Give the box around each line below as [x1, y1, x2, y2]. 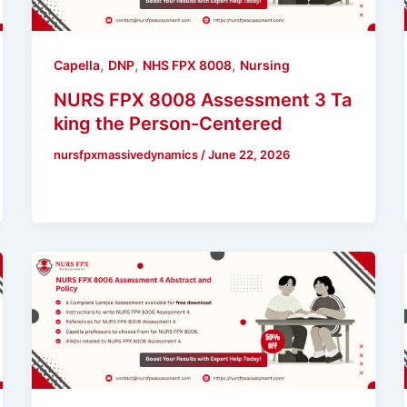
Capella [53, 57, 100, 74]
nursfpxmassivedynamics [53, 147, 201, 163]
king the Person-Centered [53, 113, 283, 135]
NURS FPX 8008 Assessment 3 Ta [53, 89, 352, 112]
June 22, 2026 [207, 147, 290, 163]
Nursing [239, 57, 290, 74]
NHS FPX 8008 [142, 57, 232, 74]
